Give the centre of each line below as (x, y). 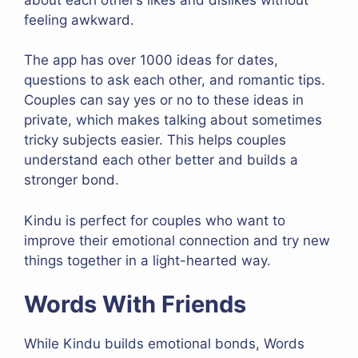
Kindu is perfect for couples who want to (155, 220)
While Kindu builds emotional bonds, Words (164, 344)
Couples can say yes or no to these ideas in (164, 100)
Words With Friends (135, 304)
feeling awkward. (79, 20)
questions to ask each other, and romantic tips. (175, 80)
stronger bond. (72, 180)
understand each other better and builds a (161, 160)
